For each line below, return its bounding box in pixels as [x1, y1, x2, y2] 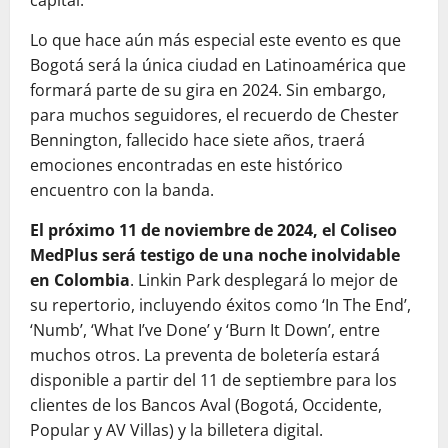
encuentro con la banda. [30, 179, 214, 202]
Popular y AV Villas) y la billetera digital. [30, 419, 323, 442]
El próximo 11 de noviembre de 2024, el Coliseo [30, 219, 397, 242]
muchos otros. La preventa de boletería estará [30, 344, 380, 367]
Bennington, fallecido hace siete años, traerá [30, 129, 365, 152]
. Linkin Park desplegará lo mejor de [130, 269, 398, 292]
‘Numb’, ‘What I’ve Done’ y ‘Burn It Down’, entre [30, 319, 380, 342]
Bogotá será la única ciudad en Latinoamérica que [30, 54, 406, 77]
